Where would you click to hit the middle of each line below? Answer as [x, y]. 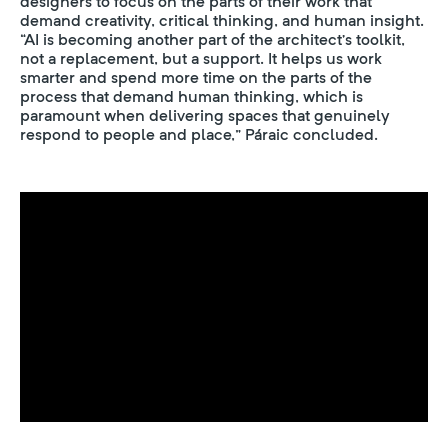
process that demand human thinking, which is [191, 96]
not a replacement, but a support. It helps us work [201, 58]
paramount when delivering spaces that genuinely [205, 115]
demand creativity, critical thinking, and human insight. [222, 20]
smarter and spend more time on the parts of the [196, 77]
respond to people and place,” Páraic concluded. [199, 134]
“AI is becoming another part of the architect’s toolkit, [212, 39]
